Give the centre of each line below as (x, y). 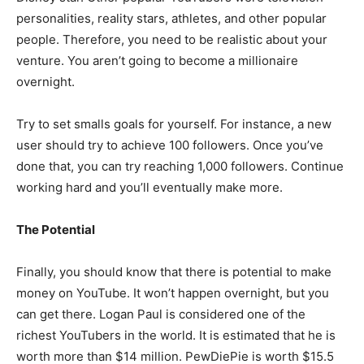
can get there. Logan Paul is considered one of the (161, 314)
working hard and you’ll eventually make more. (149, 187)
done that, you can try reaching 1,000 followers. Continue (180, 166)
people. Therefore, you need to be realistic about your (172, 39)
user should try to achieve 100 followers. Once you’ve (170, 145)
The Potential (56, 229)
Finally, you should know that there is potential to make (174, 271)
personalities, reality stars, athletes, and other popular (171, 18)
